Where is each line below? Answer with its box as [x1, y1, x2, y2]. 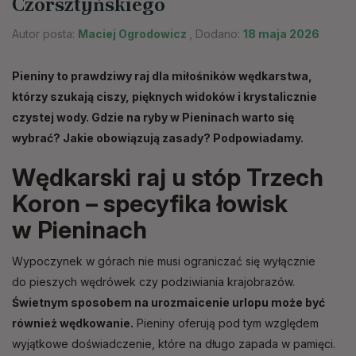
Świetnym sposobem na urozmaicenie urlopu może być [12, 296, 325, 310]
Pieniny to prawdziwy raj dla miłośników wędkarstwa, [12, 69, 312, 83]
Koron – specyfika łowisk [12, 189, 288, 219]
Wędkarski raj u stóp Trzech [12, 163, 323, 192]
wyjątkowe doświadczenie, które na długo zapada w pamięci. [12, 337, 339, 351]
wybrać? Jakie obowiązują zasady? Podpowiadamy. [12, 131, 304, 145]
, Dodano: [189, 27, 243, 41]
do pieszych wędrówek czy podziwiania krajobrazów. [12, 275, 295, 289]
